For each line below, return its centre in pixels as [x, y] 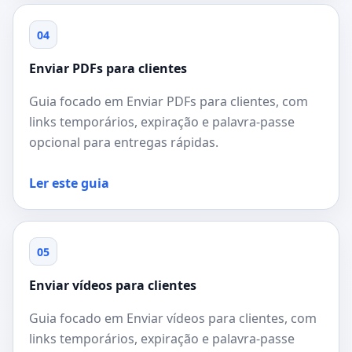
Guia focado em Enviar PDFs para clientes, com [169, 101]
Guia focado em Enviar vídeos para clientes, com [173, 318]
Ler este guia [69, 183]
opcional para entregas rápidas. [124, 142]
